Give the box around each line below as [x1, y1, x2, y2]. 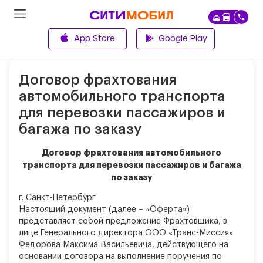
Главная [26, 39, 56, 48]
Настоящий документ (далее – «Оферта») [19, 205, 190, 214]
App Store [74, 35, 115, 43]
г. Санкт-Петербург [19, 194, 96, 202]
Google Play [158, 35, 207, 43]
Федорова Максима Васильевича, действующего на [19, 241, 228, 249]
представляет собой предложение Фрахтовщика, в [19, 217, 227, 225]
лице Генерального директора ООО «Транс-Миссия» [19, 229, 233, 237]
